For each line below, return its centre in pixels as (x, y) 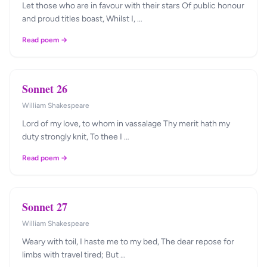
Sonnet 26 (45, 89)
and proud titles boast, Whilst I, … (82, 19)
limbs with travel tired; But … (74, 255)
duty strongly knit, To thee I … (76, 137)
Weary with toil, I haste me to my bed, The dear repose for (128, 242)
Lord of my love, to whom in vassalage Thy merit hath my (126, 124)
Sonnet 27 (45, 207)
